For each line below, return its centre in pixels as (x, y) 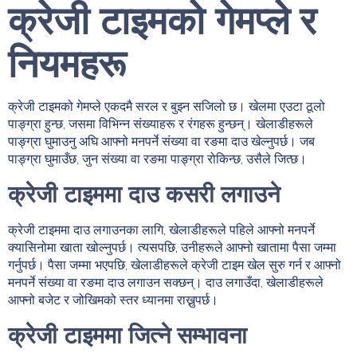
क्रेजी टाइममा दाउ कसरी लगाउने (144, 194)
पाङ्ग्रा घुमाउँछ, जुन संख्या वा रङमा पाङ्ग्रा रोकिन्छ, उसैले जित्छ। (157, 159)
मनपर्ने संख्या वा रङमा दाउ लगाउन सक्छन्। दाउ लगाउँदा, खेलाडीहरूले (166, 282)
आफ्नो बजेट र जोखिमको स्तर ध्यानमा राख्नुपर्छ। (113, 300)
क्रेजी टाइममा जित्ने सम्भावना (127, 335)
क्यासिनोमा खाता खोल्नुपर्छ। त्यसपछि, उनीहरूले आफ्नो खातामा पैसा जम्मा (172, 247)
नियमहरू (67, 63)
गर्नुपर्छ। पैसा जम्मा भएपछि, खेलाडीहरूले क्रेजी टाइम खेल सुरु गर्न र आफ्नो (175, 265)
